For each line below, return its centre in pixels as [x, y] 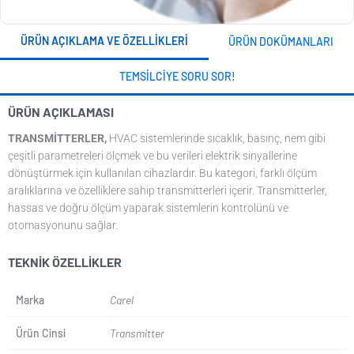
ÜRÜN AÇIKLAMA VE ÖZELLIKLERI [104, 40]
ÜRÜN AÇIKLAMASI [61, 111]
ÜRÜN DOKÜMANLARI [281, 42]
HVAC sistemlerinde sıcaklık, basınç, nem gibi [217, 139]
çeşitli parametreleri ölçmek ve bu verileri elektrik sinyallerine [153, 156]
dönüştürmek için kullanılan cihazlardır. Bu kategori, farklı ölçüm [162, 173]
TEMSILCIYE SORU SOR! [177, 76]
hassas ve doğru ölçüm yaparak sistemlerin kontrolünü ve [148, 208]
